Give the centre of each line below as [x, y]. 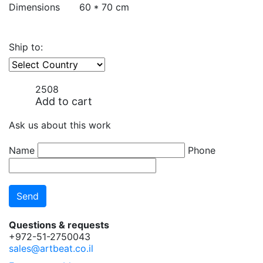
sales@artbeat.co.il [51, 248]
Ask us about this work [60, 125]
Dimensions [34, 7]
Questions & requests [59, 225]
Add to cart [64, 101]
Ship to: [26, 47]
